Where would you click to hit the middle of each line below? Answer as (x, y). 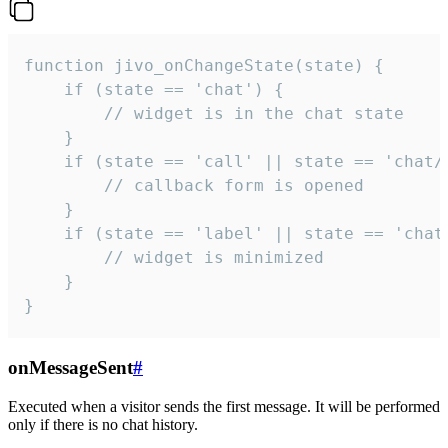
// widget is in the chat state (214, 114)
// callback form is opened (194, 186)
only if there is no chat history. (103, 424)
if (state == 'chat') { (154, 90)
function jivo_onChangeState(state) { (204, 66)
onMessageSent (70, 368)
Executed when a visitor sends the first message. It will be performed (224, 406)
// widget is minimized (174, 258)
